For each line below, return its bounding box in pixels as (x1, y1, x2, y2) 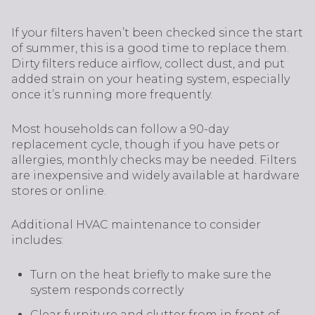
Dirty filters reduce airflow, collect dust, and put (11, 57, 285, 71)
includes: (11, 233, 63, 247)
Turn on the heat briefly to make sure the (30, 267, 271, 281)
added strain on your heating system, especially (11, 72, 290, 86)
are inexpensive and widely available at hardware (11, 168, 300, 182)
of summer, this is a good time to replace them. (11, 41, 289, 56)
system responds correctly (30, 283, 184, 297)
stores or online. (11, 184, 106, 198)
